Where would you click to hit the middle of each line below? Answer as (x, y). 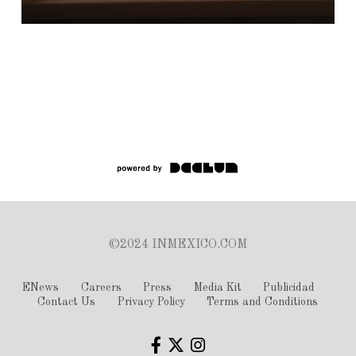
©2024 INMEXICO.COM (178, 245)
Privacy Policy (151, 302)
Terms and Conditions (263, 302)
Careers (101, 288)
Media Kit (217, 288)
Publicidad (289, 288)
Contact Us (67, 302)
